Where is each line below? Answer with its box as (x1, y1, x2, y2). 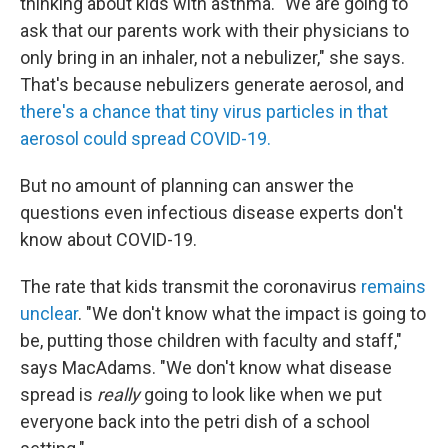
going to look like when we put (144, 384, 382, 405)
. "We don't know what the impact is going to (78, 303, 426, 324)
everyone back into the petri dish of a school (20, 411, 370, 432)
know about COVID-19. (20, 229, 197, 250)
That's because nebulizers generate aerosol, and (20, 74, 404, 95)
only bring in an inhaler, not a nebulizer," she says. (20, 47, 405, 68)
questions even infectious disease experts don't (20, 202, 403, 223)
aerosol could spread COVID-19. (20, 128, 271, 149)
